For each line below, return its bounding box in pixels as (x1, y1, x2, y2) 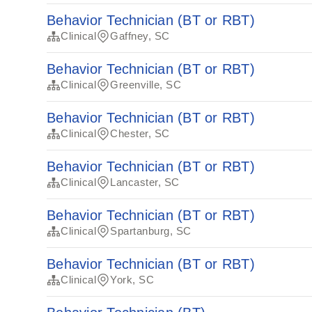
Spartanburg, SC (110, 225, 192, 237)
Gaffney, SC (110, 30, 170, 42)
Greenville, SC (110, 79, 182, 91)
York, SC (110, 274, 155, 286)
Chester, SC (110, 127, 170, 139)
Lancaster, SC (110, 176, 180, 188)
